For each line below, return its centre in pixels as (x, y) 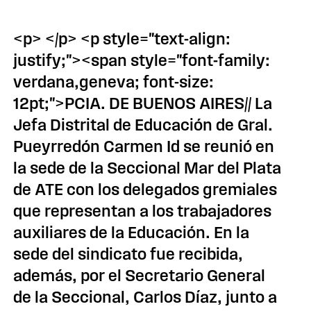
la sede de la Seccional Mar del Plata (148, 168)
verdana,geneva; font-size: (114, 82)
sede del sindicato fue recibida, (128, 254)
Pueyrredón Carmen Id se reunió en (144, 146)
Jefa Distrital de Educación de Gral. (143, 125)
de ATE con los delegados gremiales (145, 190)
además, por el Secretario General (140, 276)
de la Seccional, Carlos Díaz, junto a (145, 297)
